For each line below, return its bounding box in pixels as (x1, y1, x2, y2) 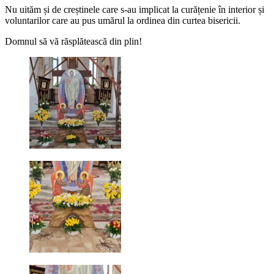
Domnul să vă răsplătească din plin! (5, 36, 142, 47)
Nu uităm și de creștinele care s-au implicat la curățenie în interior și (5, 4, 264, 15)
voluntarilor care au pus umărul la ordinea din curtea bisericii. (5, 15, 240, 26)
